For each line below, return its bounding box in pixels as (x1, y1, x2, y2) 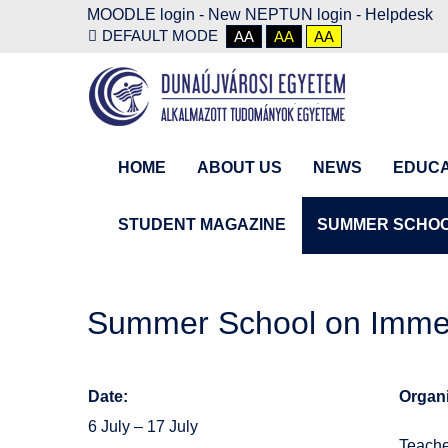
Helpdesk (365, 6, 433, 23)
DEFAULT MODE (102, 27, 218, 44)
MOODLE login (87, 6, 195, 23)
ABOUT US (197, 159, 282, 176)
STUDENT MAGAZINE (118, 215, 286, 233)
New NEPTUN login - (208, 6, 365, 23)
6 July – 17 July (88, 418, 198, 436)
